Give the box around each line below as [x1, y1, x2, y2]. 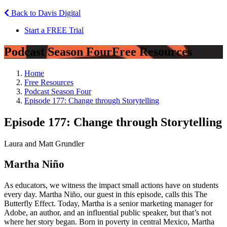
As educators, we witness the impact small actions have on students [4, 180, 218, 190]
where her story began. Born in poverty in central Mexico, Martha [4, 217, 214, 226]
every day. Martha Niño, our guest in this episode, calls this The [4, 190, 207, 199]
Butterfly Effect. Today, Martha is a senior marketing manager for [4, 199, 213, 208]
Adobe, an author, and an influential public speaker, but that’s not [4, 208, 211, 217]
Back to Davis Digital [9, 8, 81, 17]
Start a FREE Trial [24, 25, 84, 34]
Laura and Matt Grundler [4, 139, 84, 148]
